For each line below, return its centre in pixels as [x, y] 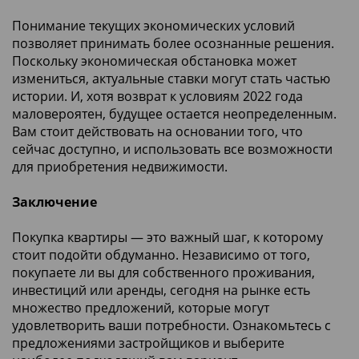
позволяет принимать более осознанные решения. [173, 43]
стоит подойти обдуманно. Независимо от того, [161, 254]
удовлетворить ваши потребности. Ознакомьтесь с [171, 325]
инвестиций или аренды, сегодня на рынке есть [161, 290]
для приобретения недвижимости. [120, 166]
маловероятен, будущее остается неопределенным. [174, 113]
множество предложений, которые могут [141, 307]
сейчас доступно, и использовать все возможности [172, 149]
